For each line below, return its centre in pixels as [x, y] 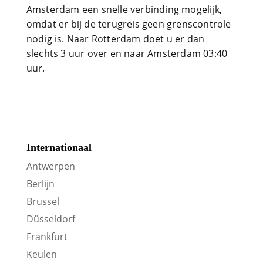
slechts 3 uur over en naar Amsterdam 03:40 [127, 53]
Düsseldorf [50, 219]
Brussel [43, 202]
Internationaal [59, 148]
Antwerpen [50, 166]
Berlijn [40, 184]
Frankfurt [47, 237]
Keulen [41, 254]
